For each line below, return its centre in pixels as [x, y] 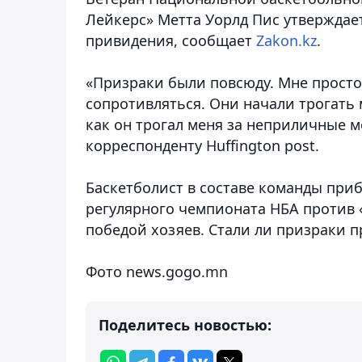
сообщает [219, 40]
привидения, [134, 40]
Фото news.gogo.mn [157, 271]
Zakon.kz [286, 40]
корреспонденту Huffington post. [202, 145]
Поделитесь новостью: [185, 324]
